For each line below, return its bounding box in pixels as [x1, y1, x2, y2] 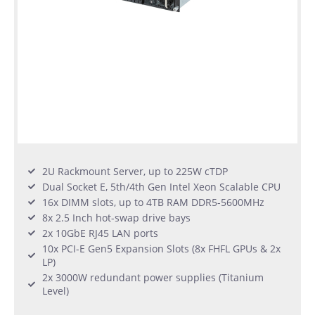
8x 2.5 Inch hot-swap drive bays [42, 210, 191, 224]
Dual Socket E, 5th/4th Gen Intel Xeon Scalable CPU [42, 179, 281, 193]
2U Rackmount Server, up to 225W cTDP [42, 164, 228, 178]
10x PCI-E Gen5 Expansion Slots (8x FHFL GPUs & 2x [42, 241, 281, 255]
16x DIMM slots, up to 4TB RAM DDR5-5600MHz [42, 195, 264, 209]
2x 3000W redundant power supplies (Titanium [42, 270, 264, 284]
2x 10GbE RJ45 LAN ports [42, 226, 158, 240]
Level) [42, 283, 69, 297]
